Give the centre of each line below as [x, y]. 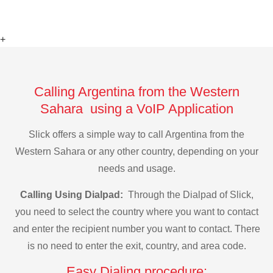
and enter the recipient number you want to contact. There [136, 229]
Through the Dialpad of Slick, [189, 194]
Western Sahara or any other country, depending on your [136, 152]
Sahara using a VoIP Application [136, 108]
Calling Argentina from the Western [136, 91]
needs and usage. [136, 169]
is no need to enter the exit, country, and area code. [136, 246]
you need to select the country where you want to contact [136, 211]
